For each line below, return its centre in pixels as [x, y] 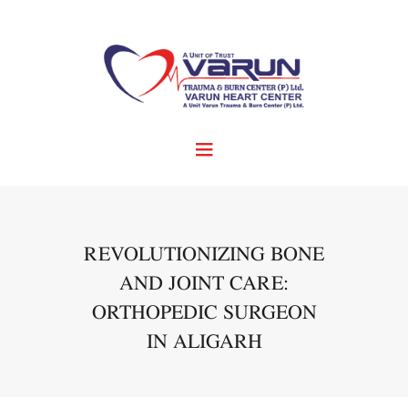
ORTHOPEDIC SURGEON [204, 312]
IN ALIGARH [204, 341]
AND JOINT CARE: [204, 283]
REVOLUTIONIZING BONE [204, 254]
